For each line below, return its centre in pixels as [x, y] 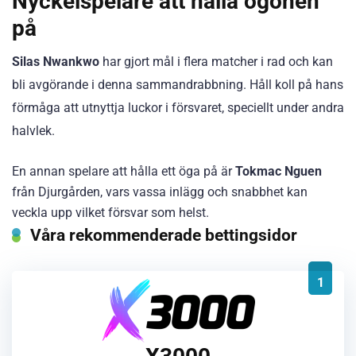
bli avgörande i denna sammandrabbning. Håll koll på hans [178, 85]
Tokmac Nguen [279, 171]
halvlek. [33, 131]
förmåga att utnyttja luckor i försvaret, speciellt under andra [178, 108]
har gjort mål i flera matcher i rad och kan [216, 62]
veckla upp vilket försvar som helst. [110, 212]
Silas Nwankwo [56, 62]
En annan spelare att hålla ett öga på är [124, 171]
